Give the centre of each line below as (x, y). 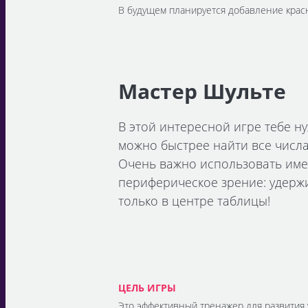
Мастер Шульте (202, 91)
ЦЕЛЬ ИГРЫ (147, 288)
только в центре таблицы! (194, 201)
